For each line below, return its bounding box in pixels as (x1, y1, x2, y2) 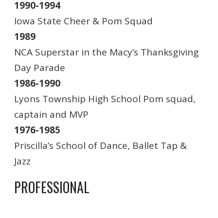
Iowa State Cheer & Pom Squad (14, 15, 153, 27)
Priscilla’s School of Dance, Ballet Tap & (14, 139, 187, 152)
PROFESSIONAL (14, 177, 90, 197)
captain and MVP (14, 108, 89, 121)
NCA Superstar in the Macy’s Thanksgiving (14, 46, 199, 58)
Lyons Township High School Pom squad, (14, 92, 196, 105)
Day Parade (14, 61, 65, 74)
